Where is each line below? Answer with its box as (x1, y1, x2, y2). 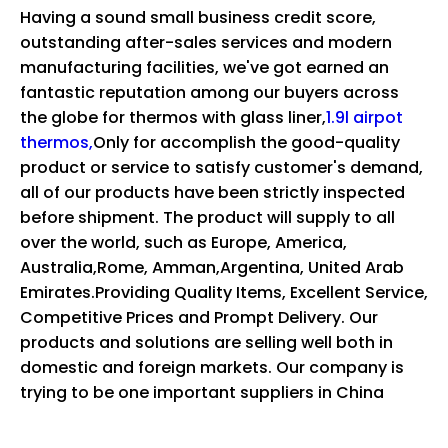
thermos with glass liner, (125, 105, 326, 129)
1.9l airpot (326, 105, 403, 129)
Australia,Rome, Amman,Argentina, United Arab (20, 255, 404, 279)
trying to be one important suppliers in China (20, 380, 384, 404)
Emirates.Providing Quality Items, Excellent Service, (20, 280, 428, 304)
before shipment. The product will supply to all (20, 205, 395, 229)
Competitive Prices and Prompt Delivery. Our (20, 305, 378, 329)
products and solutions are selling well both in (20, 330, 393, 354)
